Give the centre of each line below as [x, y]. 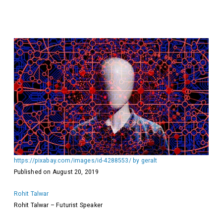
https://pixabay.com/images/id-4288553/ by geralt [85, 160]
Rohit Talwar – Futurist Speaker [58, 205]
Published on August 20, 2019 [56, 172]
